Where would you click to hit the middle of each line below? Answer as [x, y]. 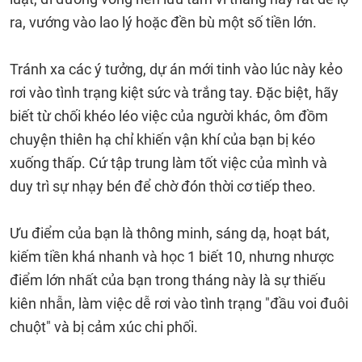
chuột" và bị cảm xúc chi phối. [104, 327]
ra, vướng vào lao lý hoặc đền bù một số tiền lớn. [163, 22]
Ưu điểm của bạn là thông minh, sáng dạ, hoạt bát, [170, 233]
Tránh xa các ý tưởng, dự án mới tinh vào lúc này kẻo [176, 69]
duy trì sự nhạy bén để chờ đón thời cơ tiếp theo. [163, 186]
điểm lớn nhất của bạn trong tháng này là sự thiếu [168, 280]
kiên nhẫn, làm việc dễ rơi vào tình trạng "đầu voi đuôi [179, 303]
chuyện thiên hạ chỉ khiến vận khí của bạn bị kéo [162, 139]
